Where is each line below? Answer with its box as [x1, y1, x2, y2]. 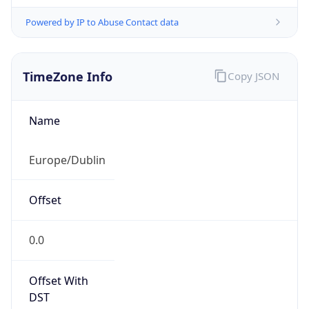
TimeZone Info [23, 68, 112, 85]
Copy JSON [227, 68, 279, 83]
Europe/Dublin [28, 152, 106, 168]
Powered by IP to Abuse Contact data [26, 15, 179, 28]
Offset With [28, 272, 88, 288]
